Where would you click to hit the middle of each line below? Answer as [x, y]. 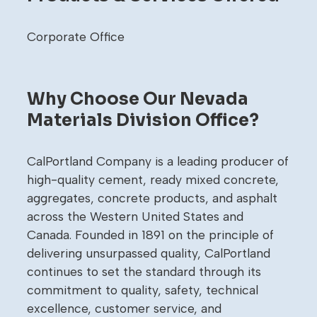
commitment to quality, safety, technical [143, 290]
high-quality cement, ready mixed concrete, [153, 180]
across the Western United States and [135, 217]
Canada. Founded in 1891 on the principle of [150, 235]
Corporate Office [76, 37]
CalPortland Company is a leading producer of [158, 161]
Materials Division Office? [143, 121]
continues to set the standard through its [144, 272]
